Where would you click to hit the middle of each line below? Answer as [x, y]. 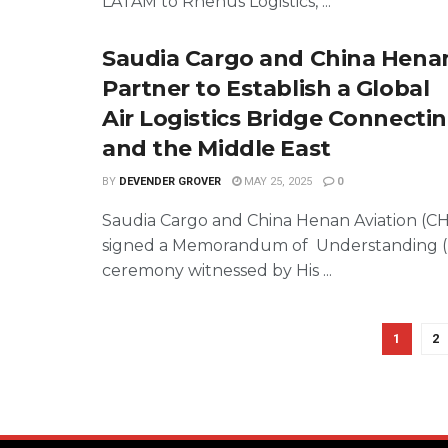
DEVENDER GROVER [170, 181]
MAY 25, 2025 [276, 181]
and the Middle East [216, 148]
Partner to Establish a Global [266, 88]
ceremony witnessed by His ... [217, 270]
